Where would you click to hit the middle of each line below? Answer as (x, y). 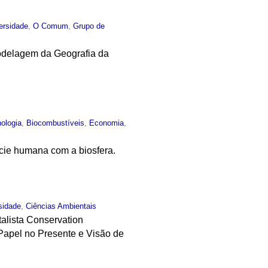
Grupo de (89, 26)
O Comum (51, 26)
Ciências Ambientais (61, 206)
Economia (107, 123)
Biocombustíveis (56, 123)
